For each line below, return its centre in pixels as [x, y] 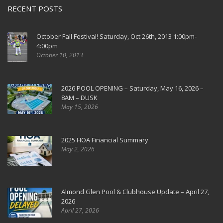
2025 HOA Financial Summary [105, 140]
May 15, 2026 [80, 107]
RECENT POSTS [35, 8]
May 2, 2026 [78, 149]
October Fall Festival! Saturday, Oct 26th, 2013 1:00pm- [116, 36]
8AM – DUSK [79, 98]
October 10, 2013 [60, 55]
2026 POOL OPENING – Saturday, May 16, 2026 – [132, 88]
